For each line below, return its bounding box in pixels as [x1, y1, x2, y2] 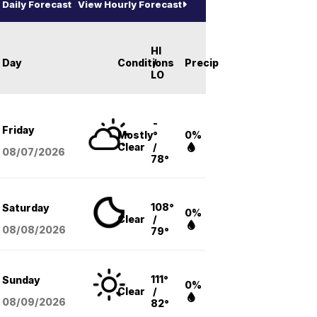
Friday [2, 124, 35, 136]
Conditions [117, 57, 174, 69]
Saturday [2, 202, 50, 214]
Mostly [117, 129, 154, 141]
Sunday [2, 274, 40, 286]
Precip [185, 57, 219, 69]
